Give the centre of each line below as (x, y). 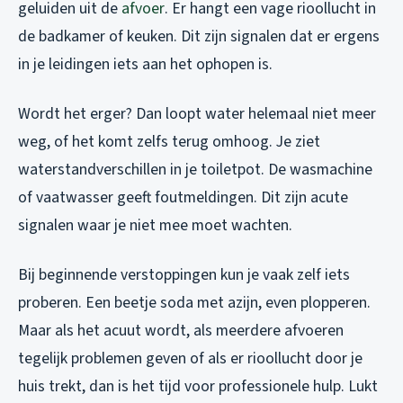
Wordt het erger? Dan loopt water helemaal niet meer (197, 113)
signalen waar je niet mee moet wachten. (155, 225)
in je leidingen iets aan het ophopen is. (145, 64)
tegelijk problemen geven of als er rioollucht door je (190, 358)
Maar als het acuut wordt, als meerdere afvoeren (181, 330)
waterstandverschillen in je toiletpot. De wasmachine (195, 169)
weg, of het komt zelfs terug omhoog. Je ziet (169, 141)
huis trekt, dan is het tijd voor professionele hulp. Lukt (198, 386)
